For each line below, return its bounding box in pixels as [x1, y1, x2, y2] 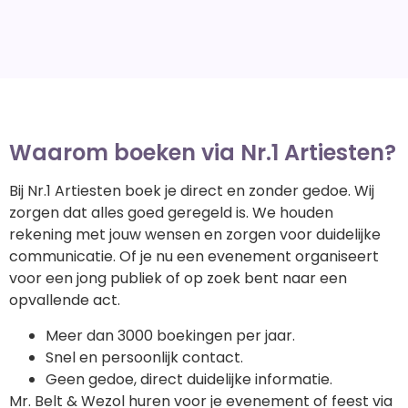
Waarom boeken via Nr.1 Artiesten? [9, 138, 396, 168]
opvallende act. [9, 290, 124, 311]
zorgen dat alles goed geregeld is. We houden [9, 202, 333, 224]
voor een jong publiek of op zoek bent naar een [9, 268, 347, 290]
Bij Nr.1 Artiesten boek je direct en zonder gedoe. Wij [9, 180, 374, 202]
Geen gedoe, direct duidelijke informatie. [46, 368, 332, 390]
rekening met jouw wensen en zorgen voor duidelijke [9, 224, 381, 246]
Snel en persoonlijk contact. [46, 346, 250, 368]
